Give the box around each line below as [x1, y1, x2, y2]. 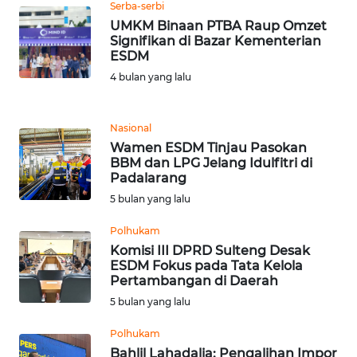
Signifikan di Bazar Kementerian [110, 33, 321, 49]
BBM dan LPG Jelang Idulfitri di [110, 155, 312, 171]
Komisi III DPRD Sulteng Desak [110, 242, 310, 258]
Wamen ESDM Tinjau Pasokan [110, 139, 307, 155]
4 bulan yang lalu [110, 70, 191, 83]
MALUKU [32, 107, 74, 121]
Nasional [110, 121, 151, 134]
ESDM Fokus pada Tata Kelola [110, 257, 303, 273]
